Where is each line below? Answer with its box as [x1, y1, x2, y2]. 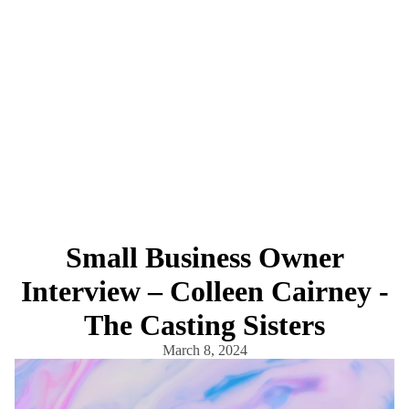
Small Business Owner [65, 240, 344, 274]
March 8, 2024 [162, 341, 247, 358]
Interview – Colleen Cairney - [20, 274, 389, 308]
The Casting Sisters [84, 308, 325, 341]
